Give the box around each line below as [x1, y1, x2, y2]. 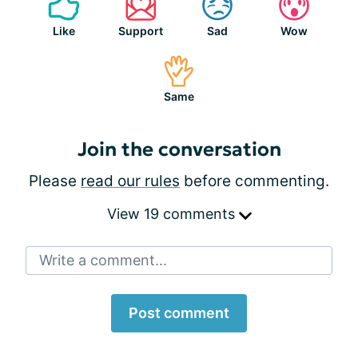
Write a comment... [39, 251, 167, 268]
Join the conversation [77, 137, 281, 161]
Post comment [129, 304, 229, 321]
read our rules [81, 171, 180, 190]
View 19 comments [106, 205, 239, 222]
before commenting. [180, 171, 329, 190]
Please [29, 171, 81, 190]
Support [118, 23, 163, 38]
